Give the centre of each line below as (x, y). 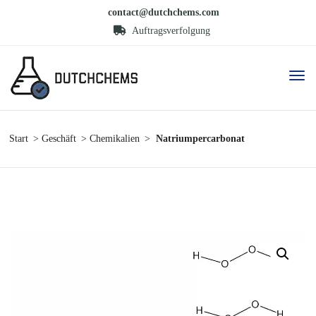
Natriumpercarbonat (200, 139)
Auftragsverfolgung (170, 31)
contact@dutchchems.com (163, 12)
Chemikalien (115, 139)
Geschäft (59, 139)
